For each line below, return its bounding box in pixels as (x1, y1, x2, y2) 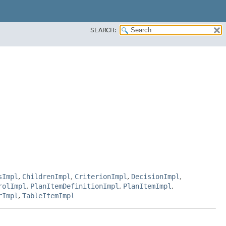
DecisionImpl (131, 172, 180, 181)
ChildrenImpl (22, 172, 71, 181)
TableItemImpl (22, 191, 75, 200)
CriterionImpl (75, 172, 127, 181)
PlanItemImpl (123, 182, 172, 190)
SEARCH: (90, 26, 117, 34)
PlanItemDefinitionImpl (30, 182, 119, 190)
